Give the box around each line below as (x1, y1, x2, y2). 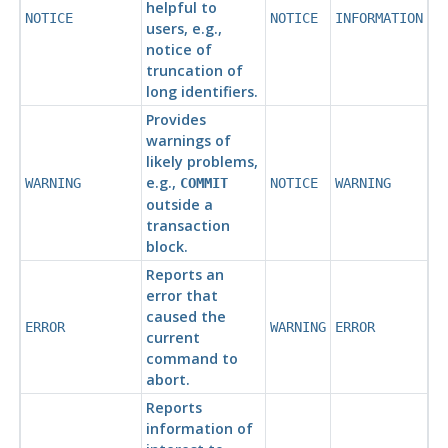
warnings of (145, 131, 231, 151)
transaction (145, 216, 230, 236)
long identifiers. (145, 82, 258, 102)
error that (145, 286, 218, 306)
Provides (145, 110, 206, 130)
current (145, 328, 200, 348)
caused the (145, 307, 226, 327)
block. (145, 237, 188, 257)
